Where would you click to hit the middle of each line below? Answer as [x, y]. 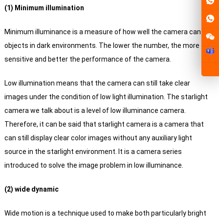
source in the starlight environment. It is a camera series [93, 152]
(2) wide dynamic [31, 189]
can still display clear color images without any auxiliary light [98, 138]
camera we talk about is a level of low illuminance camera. [95, 111]
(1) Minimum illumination [44, 8]
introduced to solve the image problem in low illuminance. [94, 165]
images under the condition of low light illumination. [85, 97]
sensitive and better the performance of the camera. [88, 59]
